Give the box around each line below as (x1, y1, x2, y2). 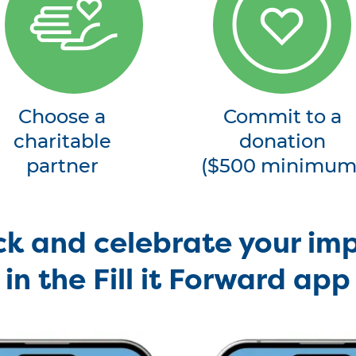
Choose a (18, 108, 106, 127)
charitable (13, 133, 111, 152)
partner (25, 157, 99, 176)
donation (238, 133, 326, 152)
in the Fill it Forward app (5, 269, 350, 296)
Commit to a (222, 108, 342, 127)
